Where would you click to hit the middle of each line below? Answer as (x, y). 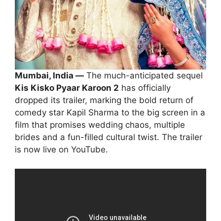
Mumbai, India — (49, 76)
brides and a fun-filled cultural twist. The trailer (109, 137)
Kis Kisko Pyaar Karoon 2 (67, 88)
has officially (145, 88)
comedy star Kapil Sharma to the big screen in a (110, 113)
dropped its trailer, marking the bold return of (104, 100)
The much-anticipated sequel (143, 76)
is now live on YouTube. (61, 150)
